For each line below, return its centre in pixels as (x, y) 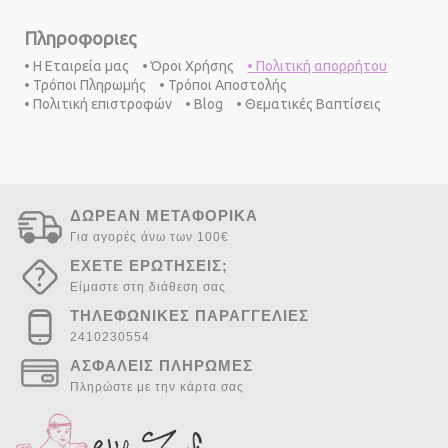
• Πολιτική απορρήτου (317, 66)
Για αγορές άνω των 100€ (149, 236)
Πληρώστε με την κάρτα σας (157, 386)
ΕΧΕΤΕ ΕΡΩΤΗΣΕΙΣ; (149, 265)
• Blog (204, 104)
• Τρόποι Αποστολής (223, 85)
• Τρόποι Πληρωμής (85, 85)
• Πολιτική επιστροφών (98, 104)
